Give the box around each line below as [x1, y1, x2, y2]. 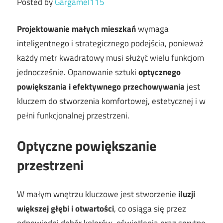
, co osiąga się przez [114, 202, 186, 216]
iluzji [178, 188, 195, 201]
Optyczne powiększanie [17, 134, 156, 156]
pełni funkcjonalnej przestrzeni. [17, 109, 129, 122]
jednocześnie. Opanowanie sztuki [17, 66, 138, 79]
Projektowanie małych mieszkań [17, 22, 136, 36]
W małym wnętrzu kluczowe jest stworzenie [17, 188, 178, 201]
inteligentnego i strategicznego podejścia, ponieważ [17, 37, 204, 50]
